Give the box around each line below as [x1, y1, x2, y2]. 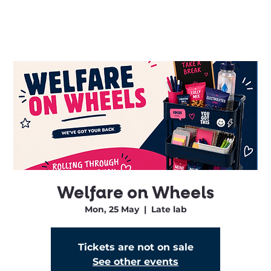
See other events [93, 256, 178, 267]
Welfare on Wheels [57, 182, 214, 204]
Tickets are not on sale [77, 241, 194, 253]
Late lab [151, 204, 187, 215]
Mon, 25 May [84, 204, 139, 215]
